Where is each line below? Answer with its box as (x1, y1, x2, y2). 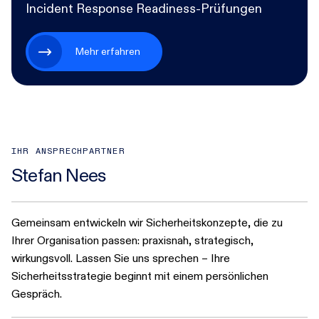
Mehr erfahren (75, 45, 140, 58)
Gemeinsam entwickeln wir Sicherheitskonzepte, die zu (11, 216, 283, 229)
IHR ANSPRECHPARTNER (11, 147, 125, 156)
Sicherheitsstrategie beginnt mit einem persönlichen (11, 269, 268, 283)
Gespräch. (11, 287, 62, 300)
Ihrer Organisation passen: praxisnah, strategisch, (11, 234, 253, 247)
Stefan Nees (11, 164, 106, 187)
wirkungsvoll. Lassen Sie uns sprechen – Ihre (11, 251, 230, 265)
